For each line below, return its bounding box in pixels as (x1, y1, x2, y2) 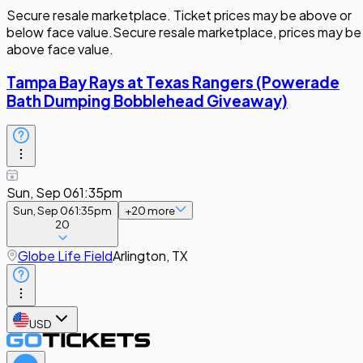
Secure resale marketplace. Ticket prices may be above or (6, 6, 352, 23)
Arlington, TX (113, 247, 188, 265)
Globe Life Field (18, 247, 113, 265)
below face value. (6, 23, 113, 41)
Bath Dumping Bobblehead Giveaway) (6, 91, 288, 110)
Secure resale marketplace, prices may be (113, 23, 361, 41)
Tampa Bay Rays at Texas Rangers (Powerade (6, 72, 340, 92)
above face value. (6, 41, 113, 58)
